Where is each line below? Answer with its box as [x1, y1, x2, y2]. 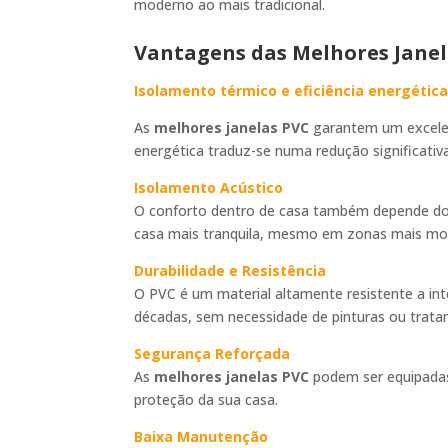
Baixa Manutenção [134, 426, 269, 446]
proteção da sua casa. [134, 389, 279, 409]
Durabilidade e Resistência [134, 260, 327, 280]
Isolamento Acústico [134, 177, 284, 197]
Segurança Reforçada [134, 343, 291, 363]
